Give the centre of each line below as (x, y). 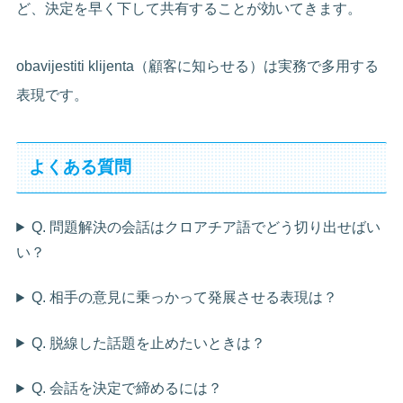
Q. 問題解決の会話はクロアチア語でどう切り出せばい (206, 227)
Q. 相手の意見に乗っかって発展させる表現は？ (185, 298)
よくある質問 (80, 167)
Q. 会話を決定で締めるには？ (127, 389)
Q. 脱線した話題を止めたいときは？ (149, 343)
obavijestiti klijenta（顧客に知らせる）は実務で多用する (198, 66)
